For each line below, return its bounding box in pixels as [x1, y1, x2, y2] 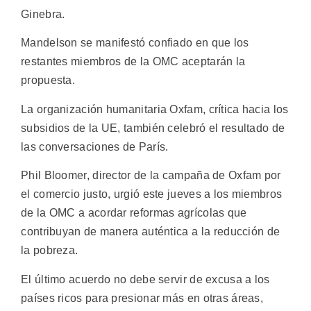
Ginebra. [21, 8, 65, 21]
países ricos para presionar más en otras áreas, [21, 292, 264, 304]
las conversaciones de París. [21, 140, 169, 153]
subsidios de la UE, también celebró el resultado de [21, 121, 285, 134]
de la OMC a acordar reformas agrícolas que [21, 207, 247, 219]
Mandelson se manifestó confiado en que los [21, 37, 249, 49]
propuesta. [21, 74, 76, 87]
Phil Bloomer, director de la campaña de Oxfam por [21, 169, 281, 182]
